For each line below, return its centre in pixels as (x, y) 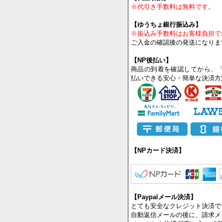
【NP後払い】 (151, 90)
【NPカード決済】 (158, 180)
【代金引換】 (150, 27)
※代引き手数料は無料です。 (173, 36)
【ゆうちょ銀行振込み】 (166, 54)
